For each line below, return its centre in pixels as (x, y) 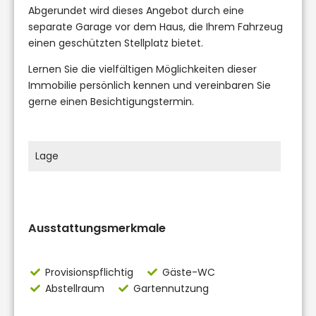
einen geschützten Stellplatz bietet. (116, 43)
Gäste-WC (189, 272)
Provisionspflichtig (89, 272)
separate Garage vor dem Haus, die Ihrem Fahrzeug (156, 26)
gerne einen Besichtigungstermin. (111, 101)
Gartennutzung (171, 288)
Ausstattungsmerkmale (97, 228)
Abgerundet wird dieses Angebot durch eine (136, 10)
